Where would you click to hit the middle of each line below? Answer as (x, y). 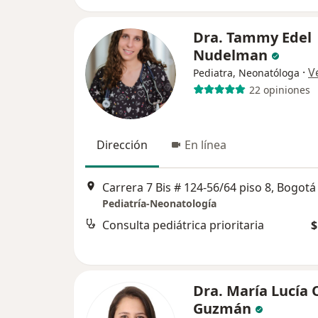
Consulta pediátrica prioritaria (183, 225)
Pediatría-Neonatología (159, 203)
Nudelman (230, 55)
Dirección (122, 145)
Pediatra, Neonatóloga (246, 73)
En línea (205, 145)
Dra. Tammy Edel (252, 38)
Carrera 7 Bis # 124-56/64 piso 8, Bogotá (209, 187)
